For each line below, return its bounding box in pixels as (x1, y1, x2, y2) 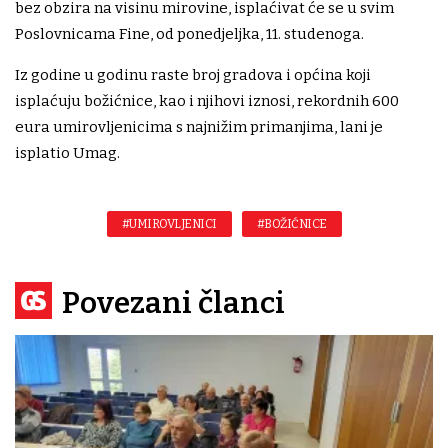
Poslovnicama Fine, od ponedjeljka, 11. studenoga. (15, 25, 364, 44)
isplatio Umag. (15, 144, 120, 163)
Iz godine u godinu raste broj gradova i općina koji (15, 66, 371, 85)
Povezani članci (62, 285, 285, 322)
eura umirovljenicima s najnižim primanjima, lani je (15, 118, 383, 137)
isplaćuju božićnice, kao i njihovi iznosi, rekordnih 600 (15, 92, 399, 111)
